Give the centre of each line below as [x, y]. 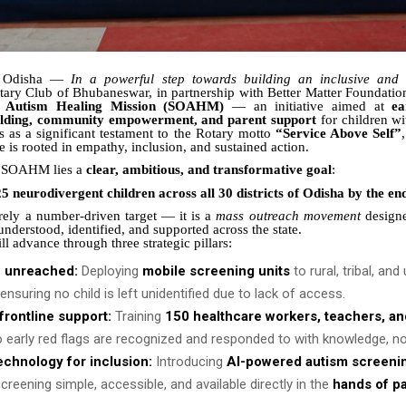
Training [138, 317]
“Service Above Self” [338, 133]
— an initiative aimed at [308, 106]
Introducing [189, 362]
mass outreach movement [288, 216]
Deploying [110, 271]
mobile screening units [216, 271]
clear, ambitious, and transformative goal [209, 170]
